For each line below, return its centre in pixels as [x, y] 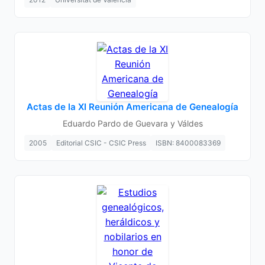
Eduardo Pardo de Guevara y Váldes [132, 123]
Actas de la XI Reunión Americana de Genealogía [132, 107]
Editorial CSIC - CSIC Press [101, 143]
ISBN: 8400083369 [188, 143]
